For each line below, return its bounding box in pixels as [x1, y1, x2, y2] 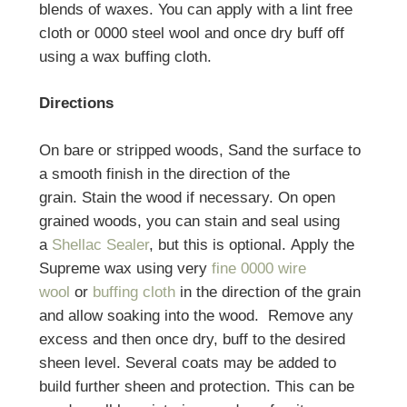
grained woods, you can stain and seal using [38, 212, 340, 230]
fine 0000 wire [211, 259, 306, 277]
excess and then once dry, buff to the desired [38, 330, 345, 348]
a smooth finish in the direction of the [38, 164, 290, 183]
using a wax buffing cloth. [38, 47, 212, 65]
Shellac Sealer [51, 235, 149, 253]
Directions [38, 94, 114, 113]
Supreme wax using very [38, 259, 212, 277]
